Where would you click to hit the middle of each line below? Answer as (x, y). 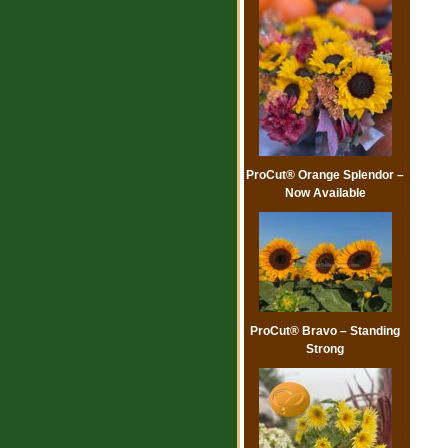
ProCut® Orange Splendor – (325, 175)
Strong (325, 349)
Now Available (325, 193)
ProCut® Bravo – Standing (325, 331)
